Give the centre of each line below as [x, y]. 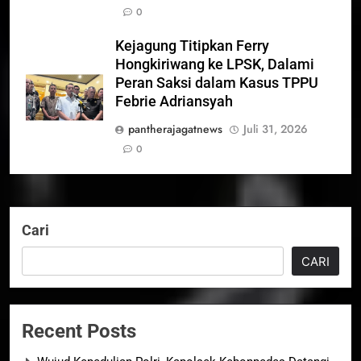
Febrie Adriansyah [174, 102]
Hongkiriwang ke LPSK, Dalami [215, 65]
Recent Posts [79, 332]
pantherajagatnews [175, 129]
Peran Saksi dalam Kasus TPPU [217, 83]
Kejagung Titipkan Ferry [192, 46]
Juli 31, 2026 [276, 129]
